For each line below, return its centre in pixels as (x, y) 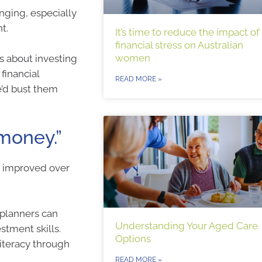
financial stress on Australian (179, 45)
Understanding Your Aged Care (186, 226)
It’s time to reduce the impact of (187, 32)
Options (133, 239)
